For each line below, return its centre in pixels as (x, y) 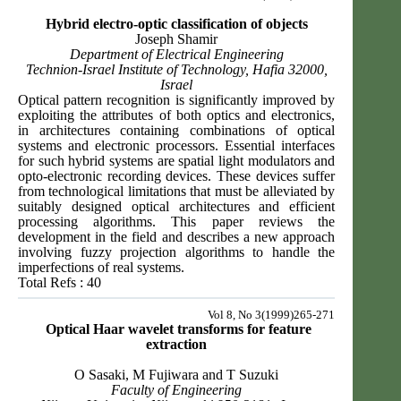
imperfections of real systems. (101, 268)
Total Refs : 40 (60, 283)
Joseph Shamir (177, 39)
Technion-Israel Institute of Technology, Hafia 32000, (176, 70)
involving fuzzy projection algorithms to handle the (177, 252)
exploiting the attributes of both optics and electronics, (177, 115)
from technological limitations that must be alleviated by (177, 192)
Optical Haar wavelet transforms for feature (178, 329)
